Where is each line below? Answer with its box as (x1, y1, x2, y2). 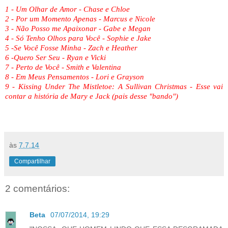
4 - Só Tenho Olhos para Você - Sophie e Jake (5, 34, 151, 42)
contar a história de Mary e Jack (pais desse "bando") (5, 92, 178, 100)
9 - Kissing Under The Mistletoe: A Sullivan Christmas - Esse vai (5, 82, 223, 91)
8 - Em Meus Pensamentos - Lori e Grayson (5, 72, 144, 81)
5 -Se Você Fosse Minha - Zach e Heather (5, 43, 137, 52)
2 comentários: (5, 183, 70, 194)
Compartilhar (14, 157, 50, 165)
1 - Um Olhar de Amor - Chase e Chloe (5, 5, 130, 13)
